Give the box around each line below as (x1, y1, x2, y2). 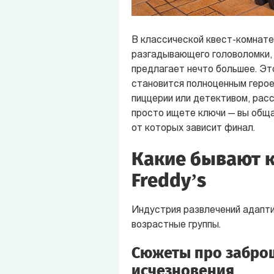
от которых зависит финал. (131, 123, 255, 133)
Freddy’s (131, 168, 206, 191)
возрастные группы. (131, 220, 221, 230)
